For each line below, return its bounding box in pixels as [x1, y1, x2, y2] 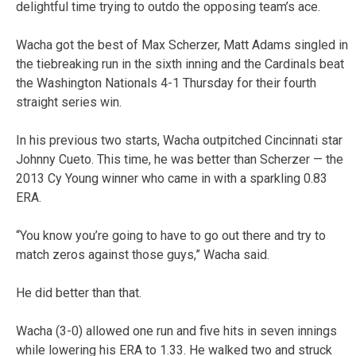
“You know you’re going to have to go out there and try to [16, 227, 326, 243]
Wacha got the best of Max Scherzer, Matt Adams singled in [16, 37, 348, 52]
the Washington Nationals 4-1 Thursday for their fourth [16, 75, 316, 91]
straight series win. [16, 94, 122, 110]
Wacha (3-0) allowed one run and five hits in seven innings [16, 323, 337, 339]
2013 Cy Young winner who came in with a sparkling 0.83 [16, 170, 327, 186]
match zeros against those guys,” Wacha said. [16, 246, 269, 262]
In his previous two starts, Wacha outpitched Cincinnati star [16, 132, 342, 148]
